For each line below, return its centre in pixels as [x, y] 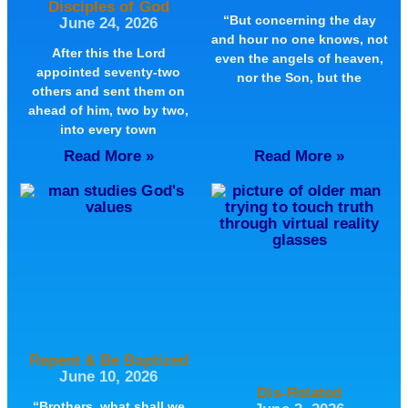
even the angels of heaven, [300, 58]
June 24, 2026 [109, 23]
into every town [109, 129]
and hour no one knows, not [299, 39]
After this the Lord [108, 52]
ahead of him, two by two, [109, 110]
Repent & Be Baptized [108, 360]
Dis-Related [299, 393]
